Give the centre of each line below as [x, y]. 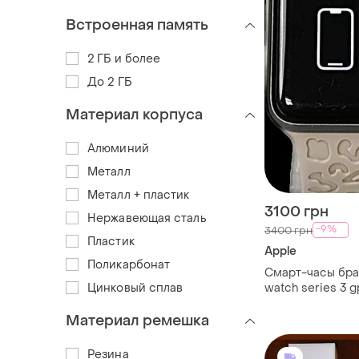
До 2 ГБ [109, 82]
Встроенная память [137, 25]
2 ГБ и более [124, 58]
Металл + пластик [139, 195]
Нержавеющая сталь [147, 218]
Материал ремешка [137, 321]
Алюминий [118, 148]
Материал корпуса [134, 115]
